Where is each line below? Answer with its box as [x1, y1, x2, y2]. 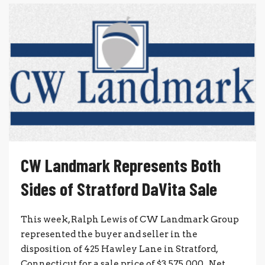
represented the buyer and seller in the [21, 229, 198, 240]
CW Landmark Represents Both [21, 154, 221, 176]
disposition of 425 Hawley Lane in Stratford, [21, 244, 218, 255]
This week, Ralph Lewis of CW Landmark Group [21, 214, 239, 225]
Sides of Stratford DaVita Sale [21, 178, 217, 200]
